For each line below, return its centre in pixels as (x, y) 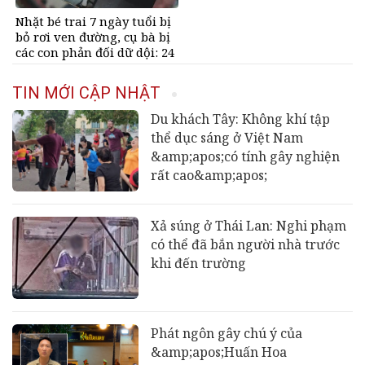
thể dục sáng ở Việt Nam (226, 137)
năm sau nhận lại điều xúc (94, 67)
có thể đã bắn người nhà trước (245, 245)
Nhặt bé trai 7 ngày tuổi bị (93, 21)
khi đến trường (198, 264)
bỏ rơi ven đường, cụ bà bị (93, 36)
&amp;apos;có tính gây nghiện (245, 156)
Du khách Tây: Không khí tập (240, 119)
